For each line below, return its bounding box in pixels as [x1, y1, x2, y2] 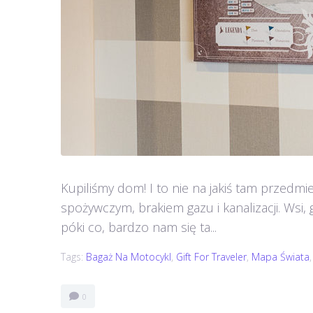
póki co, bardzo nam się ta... [61, 219, 217, 235]
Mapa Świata [252, 250, 310, 263]
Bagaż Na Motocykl [86, 250, 171, 263]
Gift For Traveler [176, 250, 247, 263]
